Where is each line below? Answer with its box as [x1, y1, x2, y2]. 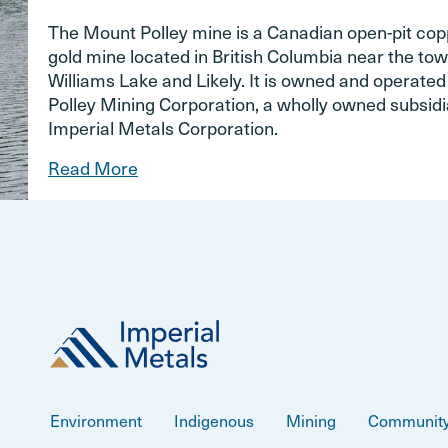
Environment [50, 408, 142, 432]
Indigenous [174, 408, 254, 432]
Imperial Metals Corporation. [48, 114, 278, 141]
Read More [48, 154, 138, 181]
